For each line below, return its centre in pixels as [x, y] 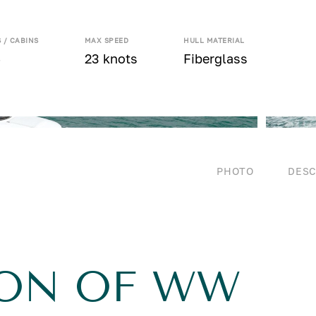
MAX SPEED [107, 40]
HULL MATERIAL [214, 40]
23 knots [111, 59]
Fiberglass [216, 59]
